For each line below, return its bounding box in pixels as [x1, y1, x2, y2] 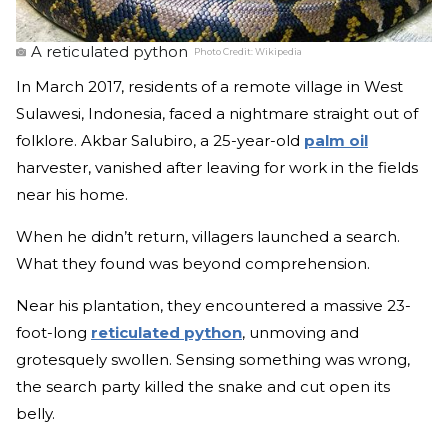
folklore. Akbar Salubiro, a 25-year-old [16, 130, 304, 150]
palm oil [304, 130, 368, 150]
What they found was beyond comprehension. [16, 253, 370, 273]
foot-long [16, 322, 91, 342]
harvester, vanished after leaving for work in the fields [16, 157, 418, 177]
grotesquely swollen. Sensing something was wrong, [16, 349, 410, 369]
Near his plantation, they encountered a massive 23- [16, 295, 411, 315]
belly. [16, 403, 55, 423]
